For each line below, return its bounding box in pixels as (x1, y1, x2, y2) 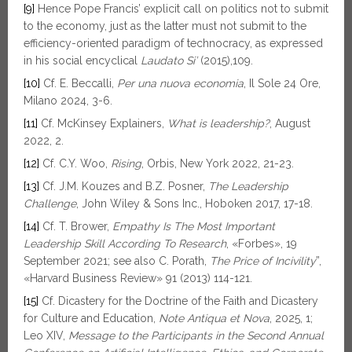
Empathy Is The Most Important (112, 220, 275, 233)
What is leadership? (167, 117, 269, 130)
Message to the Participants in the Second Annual (68, 329, 324, 342)
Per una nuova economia (117, 77, 244, 90)
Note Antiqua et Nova (159, 312, 269, 324)
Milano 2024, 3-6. (24, 94, 112, 107)
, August (269, 117, 310, 130)
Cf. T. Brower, (39, 220, 112, 233)
